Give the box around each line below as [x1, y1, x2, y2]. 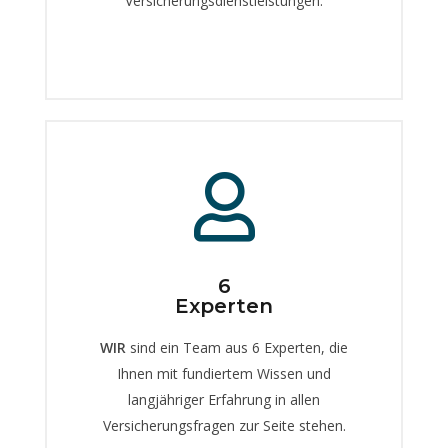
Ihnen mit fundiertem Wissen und [117, 364, 331, 384]
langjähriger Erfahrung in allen [128, 390, 320, 410]
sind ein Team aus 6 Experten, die [126, 338, 348, 358]
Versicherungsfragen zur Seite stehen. [102, 416, 346, 436]
